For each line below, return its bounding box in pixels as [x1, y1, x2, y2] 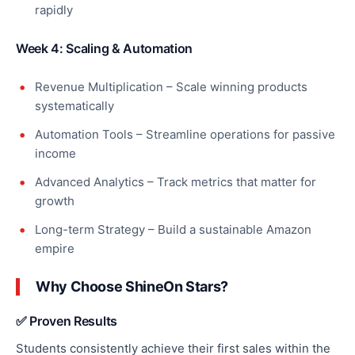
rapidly [35, 2, 73, 17]
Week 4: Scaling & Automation [16, 40, 193, 56]
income [35, 145, 76, 161]
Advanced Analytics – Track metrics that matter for [35, 174, 316, 189]
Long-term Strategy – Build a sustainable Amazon [35, 221, 311, 237]
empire [35, 240, 74, 256]
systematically [35, 97, 114, 113]
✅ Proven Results [16, 312, 117, 329]
